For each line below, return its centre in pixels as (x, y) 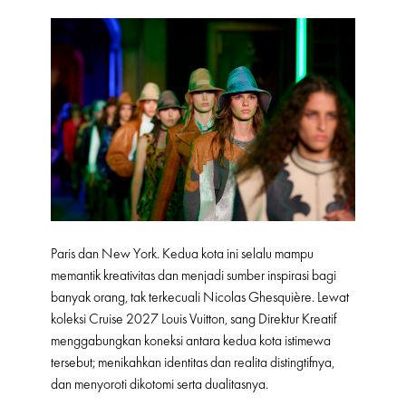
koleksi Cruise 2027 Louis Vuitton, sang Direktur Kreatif (193, 319)
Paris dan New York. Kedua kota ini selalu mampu (182, 254)
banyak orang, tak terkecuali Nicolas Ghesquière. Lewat (200, 298)
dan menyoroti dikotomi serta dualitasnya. (159, 385)
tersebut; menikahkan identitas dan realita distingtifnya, (193, 363)
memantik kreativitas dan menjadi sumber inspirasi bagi (193, 276)
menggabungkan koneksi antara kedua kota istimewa (191, 341)
